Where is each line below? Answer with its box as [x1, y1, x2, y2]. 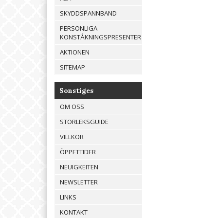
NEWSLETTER [60, 178, 98, 187]
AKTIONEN [60, 48, 90, 57]
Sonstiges [59, 86, 93, 95]
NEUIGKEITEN [60, 163, 98, 172]
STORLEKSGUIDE [60, 117, 109, 127]
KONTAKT [60, 208, 88, 217]
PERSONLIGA [60, 24, 97, 33]
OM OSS [60, 102, 84, 111]
